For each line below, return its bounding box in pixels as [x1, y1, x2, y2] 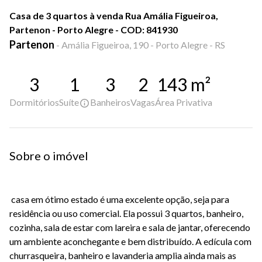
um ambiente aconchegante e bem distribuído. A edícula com [9, 236, 251, 247]
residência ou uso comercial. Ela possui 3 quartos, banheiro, [9, 208, 243, 219]
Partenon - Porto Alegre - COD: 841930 [9, 24, 178, 35]
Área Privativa [155, 96, 212, 108]
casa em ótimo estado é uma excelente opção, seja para [9, 194, 229, 205]
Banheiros [90, 96, 130, 108]
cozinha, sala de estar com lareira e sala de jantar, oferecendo [9, 222, 250, 233]
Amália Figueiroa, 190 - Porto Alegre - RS [61, 39, 225, 50]
